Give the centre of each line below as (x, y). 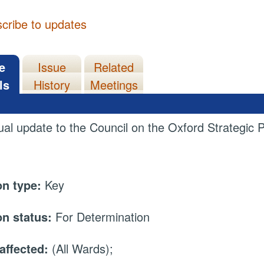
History (52, 85)
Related (114, 67)
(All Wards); (83, 249)
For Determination (103, 217)
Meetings (114, 85)
